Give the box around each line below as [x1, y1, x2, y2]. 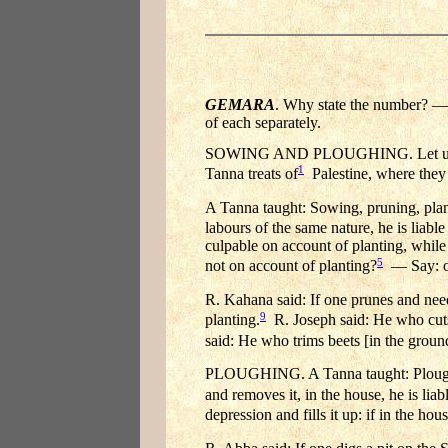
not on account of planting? [205, 257, 377, 275]
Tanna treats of [205, 165, 298, 183]
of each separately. [205, 113, 321, 131]
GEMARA [205, 95, 275, 113]
